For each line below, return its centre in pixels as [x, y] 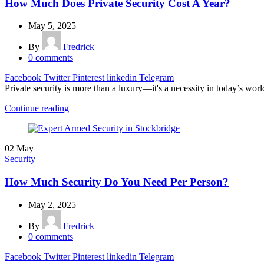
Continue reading [37, 108]
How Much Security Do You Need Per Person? [117, 182]
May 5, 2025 [52, 26]
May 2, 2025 [52, 204]
